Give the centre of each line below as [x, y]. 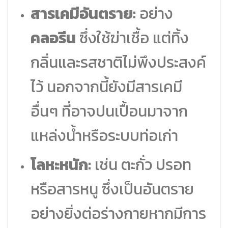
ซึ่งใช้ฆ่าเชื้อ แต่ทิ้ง [132, 38]
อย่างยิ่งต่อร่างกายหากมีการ [118, 214]
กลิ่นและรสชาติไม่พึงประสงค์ [118, 62]
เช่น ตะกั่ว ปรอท [141, 165]
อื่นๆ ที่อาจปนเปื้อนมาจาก [109, 111]
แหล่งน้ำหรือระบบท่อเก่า [104, 135]
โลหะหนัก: [61, 165]
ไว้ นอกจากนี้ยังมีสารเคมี [106, 87]
